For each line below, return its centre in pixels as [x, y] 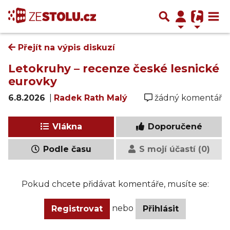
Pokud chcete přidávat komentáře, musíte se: [115, 184]
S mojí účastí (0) [173, 149]
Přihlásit [161, 209]
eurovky [33, 81]
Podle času [66, 149]
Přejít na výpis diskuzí [65, 47]
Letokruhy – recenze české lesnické [114, 68]
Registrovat [77, 209]
